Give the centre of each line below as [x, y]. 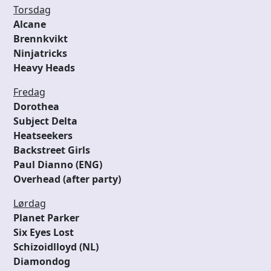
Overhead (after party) [67, 179]
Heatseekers [43, 136]
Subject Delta [45, 121]
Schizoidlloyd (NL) [56, 247]
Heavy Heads [44, 68]
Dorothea [36, 107]
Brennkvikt [41, 39]
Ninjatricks [40, 54]
